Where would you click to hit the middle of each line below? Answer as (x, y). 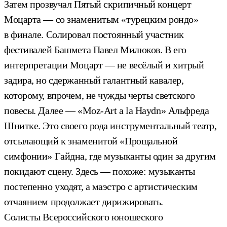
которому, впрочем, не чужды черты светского (100, 95)
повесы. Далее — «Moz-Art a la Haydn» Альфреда (107, 110)
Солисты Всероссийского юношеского (84, 217)
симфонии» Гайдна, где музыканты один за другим (110, 156)
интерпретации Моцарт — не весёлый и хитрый (104, 65)
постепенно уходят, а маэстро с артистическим (101, 186)
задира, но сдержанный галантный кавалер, (94, 80)
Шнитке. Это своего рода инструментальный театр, (110, 125)
